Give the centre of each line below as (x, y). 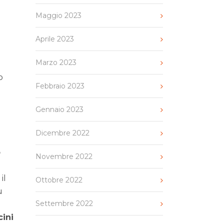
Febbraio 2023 (60, 86)
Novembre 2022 (64, 156)
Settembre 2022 (64, 203)
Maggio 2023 (58, 15)
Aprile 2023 (55, 39)
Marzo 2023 (56, 62)
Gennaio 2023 (59, 109)
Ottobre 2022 (59, 180)
